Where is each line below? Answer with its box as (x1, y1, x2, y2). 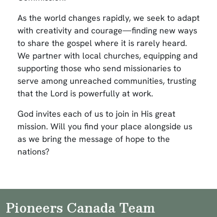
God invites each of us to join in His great (17, 108, 175, 119)
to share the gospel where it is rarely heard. (17, 37, 187, 48)
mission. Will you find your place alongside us (17, 121, 192, 132)
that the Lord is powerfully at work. (17, 88, 153, 99)
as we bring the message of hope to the (17, 133, 170, 144)
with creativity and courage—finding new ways (17, 25, 197, 36)
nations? (17, 146, 49, 157)
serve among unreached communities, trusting (17, 75, 196, 86)
